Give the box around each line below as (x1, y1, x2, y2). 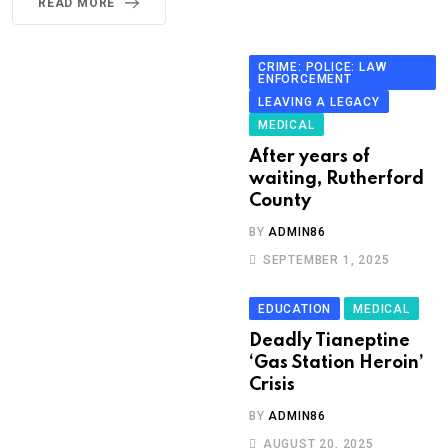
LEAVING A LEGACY (258, 95, 380, 110)
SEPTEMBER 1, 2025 (262, 253, 390, 268)
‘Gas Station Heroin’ (249, 354, 424, 373)
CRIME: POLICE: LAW (258, 60, 387, 75)
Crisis (249, 376, 295, 395)
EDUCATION (258, 302, 332, 317)
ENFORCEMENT (258, 72, 352, 87)
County (249, 192, 311, 211)
